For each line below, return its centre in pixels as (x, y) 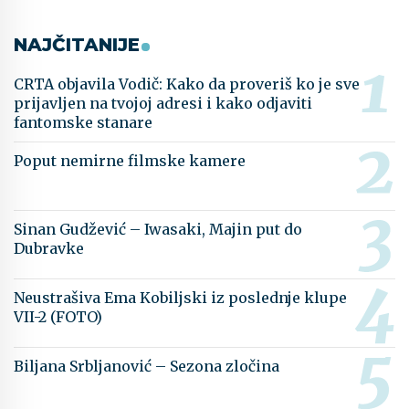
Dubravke (49, 249)
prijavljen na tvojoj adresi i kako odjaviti (163, 104)
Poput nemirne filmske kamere (130, 161)
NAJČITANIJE (77, 45)
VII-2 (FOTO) (58, 317)
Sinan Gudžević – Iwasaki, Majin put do (158, 230)
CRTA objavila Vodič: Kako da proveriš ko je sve (187, 84)
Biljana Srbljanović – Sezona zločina (147, 367)
